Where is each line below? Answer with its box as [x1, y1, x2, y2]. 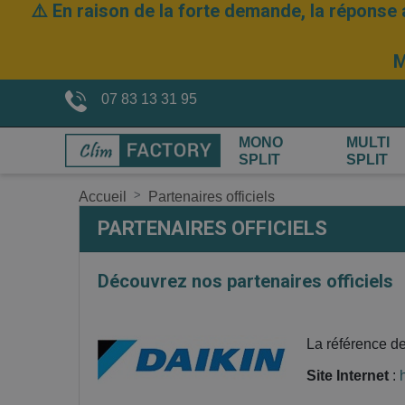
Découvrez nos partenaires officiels [98, 270, 393, 292]
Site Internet [306, 368, 389, 383]
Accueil [79, 189, 127, 204]
